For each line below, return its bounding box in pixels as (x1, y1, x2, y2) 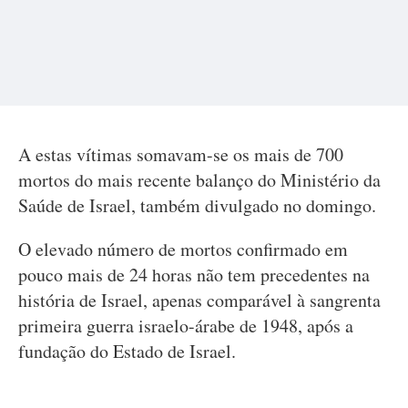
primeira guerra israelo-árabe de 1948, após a (18, 313, 353, 338)
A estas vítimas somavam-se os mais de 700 (18, 142, 343, 167)
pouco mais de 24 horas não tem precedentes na (18, 262, 370, 287)
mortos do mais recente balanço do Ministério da (18, 168, 381, 192)
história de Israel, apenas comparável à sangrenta (18, 288, 381, 312)
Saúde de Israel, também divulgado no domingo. (18, 193, 376, 218)
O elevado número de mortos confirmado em (18, 237, 348, 261)
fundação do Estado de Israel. (18, 339, 236, 363)
